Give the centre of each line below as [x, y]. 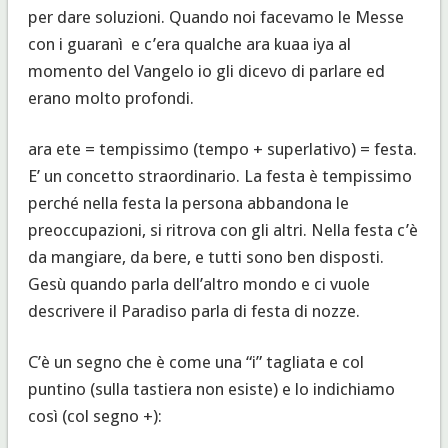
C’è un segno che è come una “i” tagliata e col [195, 361]
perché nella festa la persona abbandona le [188, 202]
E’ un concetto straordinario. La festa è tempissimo [219, 175]
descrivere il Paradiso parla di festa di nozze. [193, 310]
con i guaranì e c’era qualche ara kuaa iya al [189, 43]
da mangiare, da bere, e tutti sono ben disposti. [205, 256]
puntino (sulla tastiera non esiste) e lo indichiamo [211, 388]
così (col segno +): [94, 415]
